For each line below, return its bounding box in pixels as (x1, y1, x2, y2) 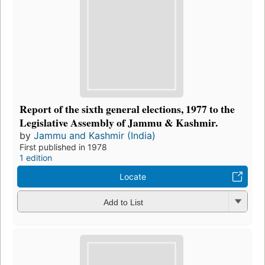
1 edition (20, 153, 52, 163)
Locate (119, 172, 146, 182)
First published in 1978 (20, 142, 107, 153)
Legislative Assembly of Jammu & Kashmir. (20, 115, 218, 131)
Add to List (103, 197, 143, 207)
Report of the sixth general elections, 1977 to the (20, 101, 235, 117)
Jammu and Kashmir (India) (34, 130, 156, 142)
